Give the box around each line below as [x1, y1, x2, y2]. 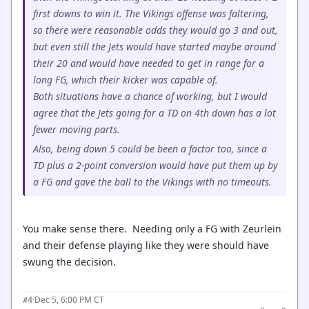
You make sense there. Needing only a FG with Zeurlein [23, 221, 281, 235]
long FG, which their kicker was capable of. [33, 72, 218, 86]
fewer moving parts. [33, 122, 120, 136]
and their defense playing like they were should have [23, 238, 269, 252]
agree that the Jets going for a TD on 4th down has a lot [33, 106, 276, 119]
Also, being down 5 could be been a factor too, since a [33, 141, 267, 155]
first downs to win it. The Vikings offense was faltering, [33, 6, 269, 20]
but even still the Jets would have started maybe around [33, 39, 276, 53]
